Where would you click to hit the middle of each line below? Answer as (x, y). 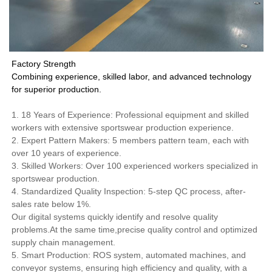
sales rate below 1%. (52, 204)
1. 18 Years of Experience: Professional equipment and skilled (131, 115)
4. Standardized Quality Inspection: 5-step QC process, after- (129, 192)
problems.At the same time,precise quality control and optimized (135, 230)
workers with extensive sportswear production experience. (124, 128)
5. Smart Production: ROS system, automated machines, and (129, 255)
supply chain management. (64, 243)
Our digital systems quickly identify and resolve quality (115, 217)
